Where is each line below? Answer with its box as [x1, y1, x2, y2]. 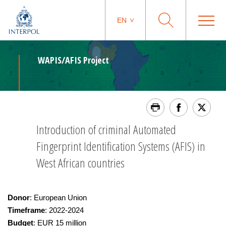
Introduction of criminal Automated [36, 121, 176, 138]
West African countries [36, 154, 125, 171]
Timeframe [8, 206, 45, 214]
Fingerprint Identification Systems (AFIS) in [36, 138, 205, 154]
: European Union [30, 193, 87, 202]
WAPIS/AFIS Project [38, 54, 109, 66]
